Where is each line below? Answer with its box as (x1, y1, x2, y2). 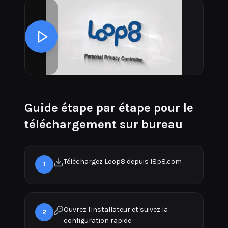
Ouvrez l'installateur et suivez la (64, 205, 168, 214)
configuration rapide (64, 216, 131, 225)
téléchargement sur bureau (24, 117, 183, 131)
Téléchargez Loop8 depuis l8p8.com (64, 157, 182, 166)
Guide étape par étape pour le (24, 101, 193, 115)
